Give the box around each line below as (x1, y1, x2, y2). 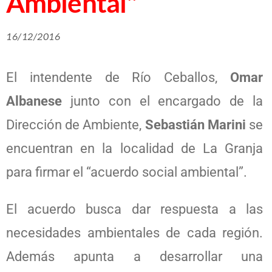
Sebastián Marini (144, 117, 246, 132)
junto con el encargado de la (62, 93, 263, 109)
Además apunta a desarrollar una (6, 249, 263, 264)
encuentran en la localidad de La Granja (6, 141, 263, 156)
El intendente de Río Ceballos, (6, 70, 230, 85)
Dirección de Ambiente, (6, 117, 145, 132)
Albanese (6, 93, 62, 109)
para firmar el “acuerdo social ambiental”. (6, 165, 247, 180)
